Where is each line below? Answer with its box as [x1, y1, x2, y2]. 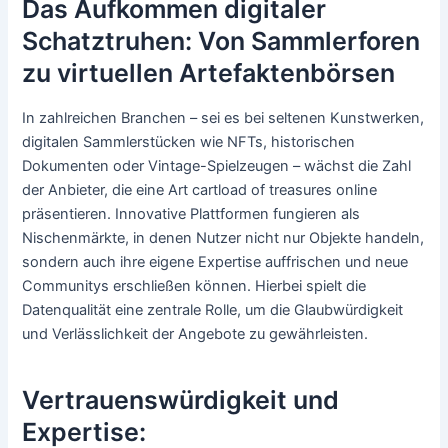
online [332, 181, 378, 200]
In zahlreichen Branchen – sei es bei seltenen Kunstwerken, [22, 109, 425, 128]
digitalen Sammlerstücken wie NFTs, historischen [22, 133, 356, 152]
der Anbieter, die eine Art [22, 181, 193, 200]
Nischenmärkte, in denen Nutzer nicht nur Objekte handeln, [22, 229, 425, 248]
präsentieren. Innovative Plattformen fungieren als [22, 205, 361, 224]
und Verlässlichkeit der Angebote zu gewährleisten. [22, 325, 369, 344]
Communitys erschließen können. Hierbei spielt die [22, 277, 367, 296]
